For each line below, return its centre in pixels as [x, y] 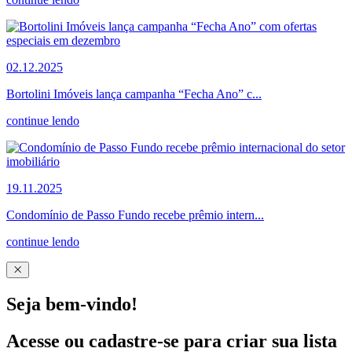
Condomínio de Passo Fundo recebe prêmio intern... [135, 214]
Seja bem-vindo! [72, 304]
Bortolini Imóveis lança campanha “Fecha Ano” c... [134, 93]
